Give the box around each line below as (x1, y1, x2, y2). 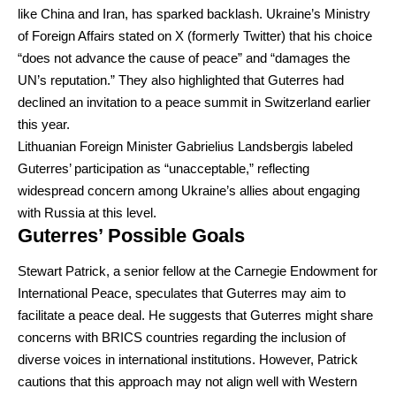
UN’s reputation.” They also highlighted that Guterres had (18, 72, 344, 88)
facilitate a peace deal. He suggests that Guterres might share (18, 308, 373, 323)
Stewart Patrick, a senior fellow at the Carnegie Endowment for (18, 263, 377, 278)
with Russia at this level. (18, 204, 156, 220)
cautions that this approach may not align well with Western (18, 374, 357, 389)
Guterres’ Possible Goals (18, 224, 245, 247)
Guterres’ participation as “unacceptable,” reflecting (18, 160, 309, 176)
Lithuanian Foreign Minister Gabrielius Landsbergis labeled (18, 138, 353, 154)
